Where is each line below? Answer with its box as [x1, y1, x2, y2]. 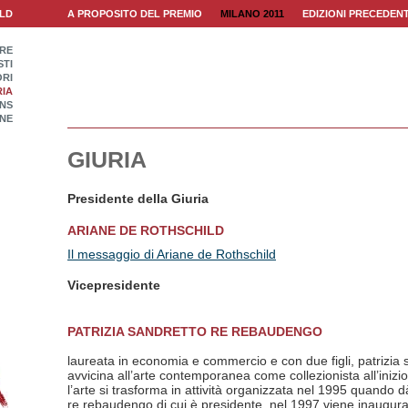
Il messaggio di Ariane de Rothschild [67, 246, 276, 261]
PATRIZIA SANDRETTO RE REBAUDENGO [67, 323, 322, 339]
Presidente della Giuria [67, 191, 209, 206]
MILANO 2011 [220, 8, 284, 19]
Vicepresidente [67, 278, 160, 293]
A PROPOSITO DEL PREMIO [67, 8, 202, 19]
